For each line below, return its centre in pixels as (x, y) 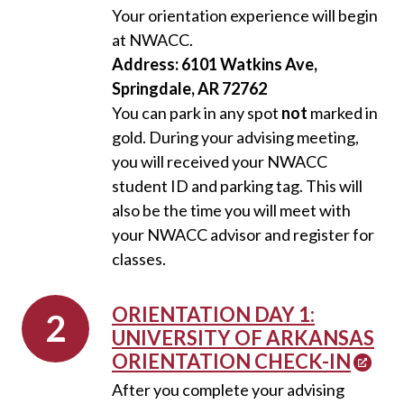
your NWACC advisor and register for (243, 234)
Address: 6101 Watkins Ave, (215, 64)
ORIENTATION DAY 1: (213, 314)
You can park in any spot (197, 113)
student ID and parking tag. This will (237, 186)
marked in (343, 113)
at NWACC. (152, 40)
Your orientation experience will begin (245, 15)
